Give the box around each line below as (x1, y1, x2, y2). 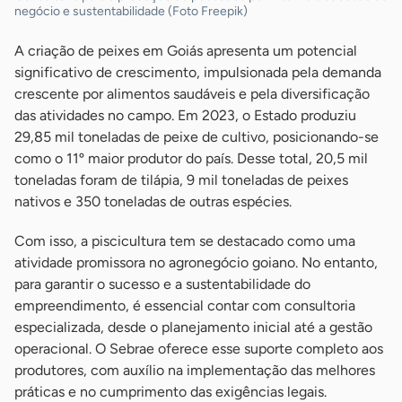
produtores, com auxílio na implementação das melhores (14, 362, 375, 380)
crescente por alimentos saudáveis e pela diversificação (14, 85, 370, 103)
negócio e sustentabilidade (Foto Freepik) (14, 4, 248, 20)
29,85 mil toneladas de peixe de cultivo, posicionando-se (14, 128, 379, 146)
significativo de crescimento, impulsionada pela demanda (14, 64, 381, 82)
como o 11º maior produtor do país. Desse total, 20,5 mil (14, 150, 368, 168)
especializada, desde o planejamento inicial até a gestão (14, 319, 372, 336)
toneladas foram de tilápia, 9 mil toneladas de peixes (14, 171, 348, 189)
